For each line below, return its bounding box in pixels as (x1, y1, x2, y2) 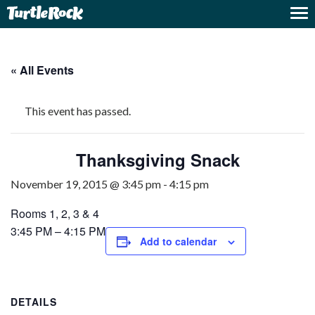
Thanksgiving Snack (75, 148, 240, 172)
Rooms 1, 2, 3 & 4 (11, 205, 99, 221)
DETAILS (11, 295, 57, 309)
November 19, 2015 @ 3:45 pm (11, 177, 161, 191)
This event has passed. (25, 104, 131, 117)
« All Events (11, 62, 74, 78)
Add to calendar (140, 234, 217, 248)
